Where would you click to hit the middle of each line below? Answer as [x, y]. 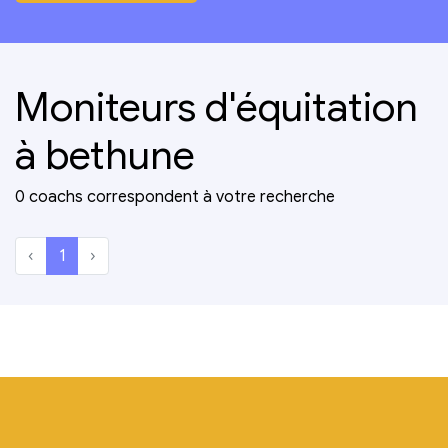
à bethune [105, 154]
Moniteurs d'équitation [216, 106]
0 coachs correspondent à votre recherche [175, 196]
